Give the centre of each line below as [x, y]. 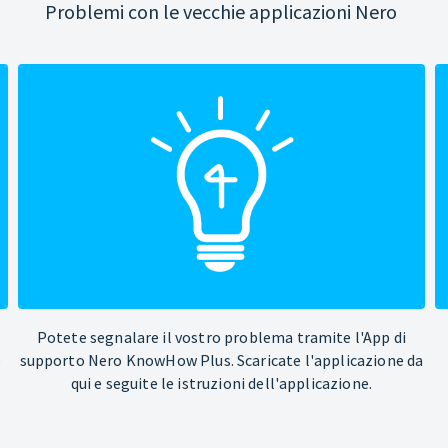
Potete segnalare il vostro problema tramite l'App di [221, 337]
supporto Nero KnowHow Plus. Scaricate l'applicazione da [221, 360]
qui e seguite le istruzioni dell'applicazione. [221, 383]
